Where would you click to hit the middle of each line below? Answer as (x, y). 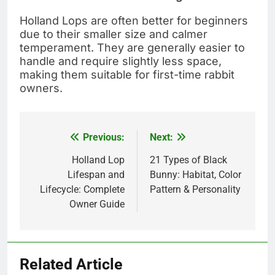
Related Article (71, 264)
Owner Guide (97, 204)
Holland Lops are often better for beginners (134, 20)
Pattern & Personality (195, 189)
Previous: (104, 137)
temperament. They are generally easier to (132, 47)
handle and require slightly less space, (121, 61)
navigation (66, 162)
